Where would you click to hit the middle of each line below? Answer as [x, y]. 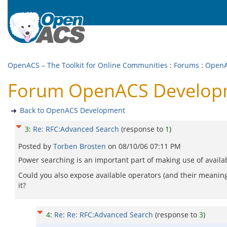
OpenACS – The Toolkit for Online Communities [88, 65]
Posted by [36, 146]
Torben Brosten [81, 146]
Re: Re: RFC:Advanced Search [104, 215]
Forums [186, 65]
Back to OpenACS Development [72, 110]
